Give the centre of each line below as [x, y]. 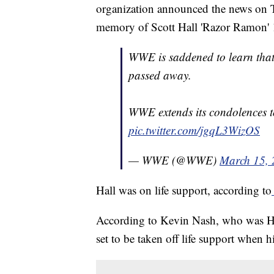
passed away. [160, 75]
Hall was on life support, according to [184, 190]
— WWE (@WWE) [174, 160]
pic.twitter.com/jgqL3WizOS [194, 130]
